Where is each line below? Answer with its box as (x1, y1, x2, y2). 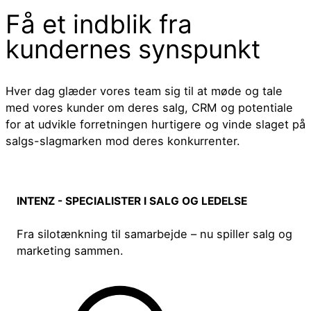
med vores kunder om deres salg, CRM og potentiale (6, 101, 293, 115)
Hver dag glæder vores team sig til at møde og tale (6, 84, 283, 99)
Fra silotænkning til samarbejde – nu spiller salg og (17, 227, 293, 242)
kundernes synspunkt (6, 33, 260, 65)
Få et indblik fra (6, 8, 192, 40)
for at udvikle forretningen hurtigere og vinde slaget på (6, 117, 305, 132)
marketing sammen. (17, 244, 124, 258)
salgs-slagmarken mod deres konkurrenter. (6, 134, 240, 149)
